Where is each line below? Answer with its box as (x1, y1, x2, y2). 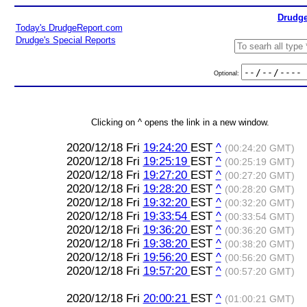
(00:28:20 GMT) (224, 184, 295, 195)
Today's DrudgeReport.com (15, 23, 123, 33)
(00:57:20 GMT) (224, 267, 295, 277)
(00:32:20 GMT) (224, 198, 295, 208)
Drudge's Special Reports (15, 35, 116, 45)
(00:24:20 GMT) (224, 143, 295, 153)
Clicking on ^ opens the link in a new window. (91, 117, 269, 127)
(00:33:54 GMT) (224, 212, 295, 222)
